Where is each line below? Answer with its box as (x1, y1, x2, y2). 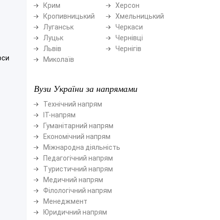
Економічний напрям (43, 132, 110, 140)
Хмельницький (115, 12, 164, 20)
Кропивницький (43, 12, 95, 20)
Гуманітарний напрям (43, 121, 113, 130)
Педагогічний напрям (43, 154, 113, 162)
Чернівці (115, 33, 143, 42)
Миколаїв (43, 55, 74, 63)
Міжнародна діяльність (43, 143, 120, 151)
